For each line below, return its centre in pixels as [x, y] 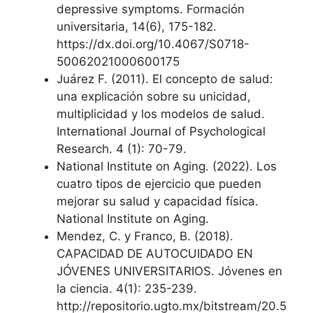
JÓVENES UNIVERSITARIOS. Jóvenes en [169, 271]
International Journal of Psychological [161, 131]
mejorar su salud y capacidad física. [158, 201]
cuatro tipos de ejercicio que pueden [159, 184]
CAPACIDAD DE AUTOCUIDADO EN [155, 254]
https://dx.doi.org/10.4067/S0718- [153, 44]
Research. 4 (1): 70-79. [122, 149]
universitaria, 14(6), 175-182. [137, 27]
